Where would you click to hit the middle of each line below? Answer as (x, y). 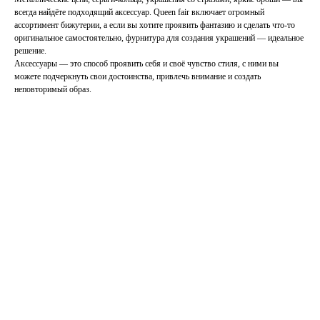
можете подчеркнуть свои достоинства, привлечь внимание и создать (137, 76)
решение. (30, 51)
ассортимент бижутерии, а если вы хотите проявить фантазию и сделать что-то (155, 25)
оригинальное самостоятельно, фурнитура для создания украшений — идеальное (159, 38)
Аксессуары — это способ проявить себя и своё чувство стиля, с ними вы (146, 64)
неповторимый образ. (53, 89)
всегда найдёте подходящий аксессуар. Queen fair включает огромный (139, 12)
